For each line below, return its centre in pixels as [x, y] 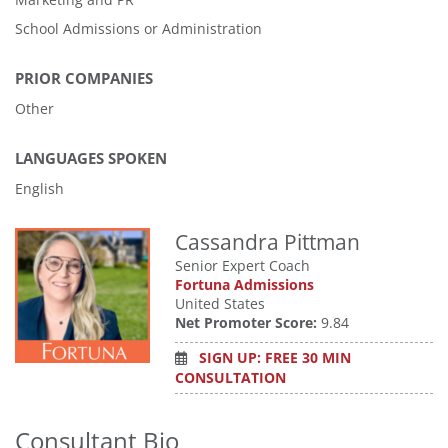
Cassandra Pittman [267, 242]
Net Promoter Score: [246, 322]
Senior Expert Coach [242, 265]
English [39, 188]
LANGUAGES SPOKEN [91, 158]
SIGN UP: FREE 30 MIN [274, 357]
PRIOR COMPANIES [84, 78]
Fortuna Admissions [244, 284]
